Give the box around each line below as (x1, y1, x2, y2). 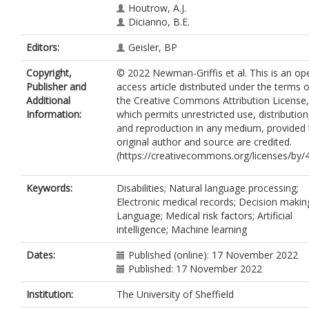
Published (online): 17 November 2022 (128, 248, 298, 261)
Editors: (26, 41, 59, 54)
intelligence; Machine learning (117, 223, 247, 236)
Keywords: (26, 181, 72, 195)
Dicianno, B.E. (128, 15, 190, 28)
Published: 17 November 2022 (128, 262, 262, 275)
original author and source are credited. (117, 135, 292, 148)
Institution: (26, 288, 73, 301)
